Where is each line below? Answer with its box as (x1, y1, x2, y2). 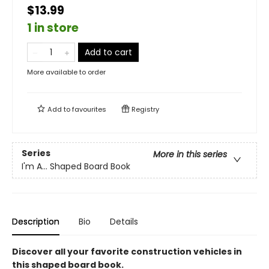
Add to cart (85, 46, 132, 58)
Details (110, 216, 138, 228)
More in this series (153, 148, 227, 161)
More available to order (27, 67, 106, 77)
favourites (72, 104, 106, 114)
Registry (130, 104, 159, 114)
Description (12, 216, 59, 228)
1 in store (27, 20, 79, 36)
